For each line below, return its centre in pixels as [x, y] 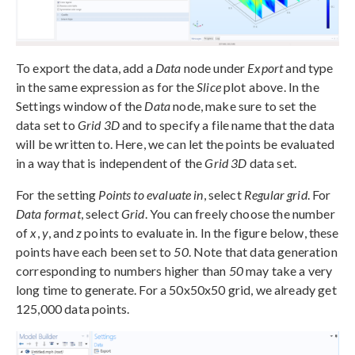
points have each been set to [95, 251]
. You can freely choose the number [240, 213]
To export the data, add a [86, 67]
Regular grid [275, 194]
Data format [48, 213]
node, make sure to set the [244, 105]
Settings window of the [80, 105]
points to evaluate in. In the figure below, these [210, 232]
